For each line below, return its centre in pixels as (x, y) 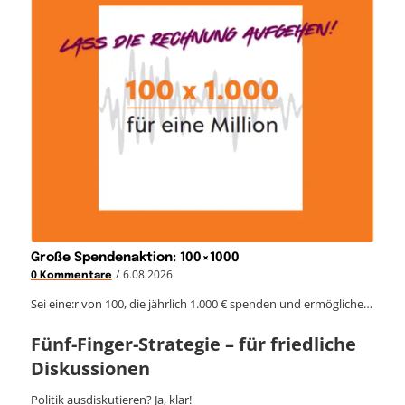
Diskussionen (90, 368)
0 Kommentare (71, 275)
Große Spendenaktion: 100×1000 (135, 257)
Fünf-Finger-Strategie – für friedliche (193, 344)
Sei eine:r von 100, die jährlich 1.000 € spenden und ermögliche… (201, 303)
